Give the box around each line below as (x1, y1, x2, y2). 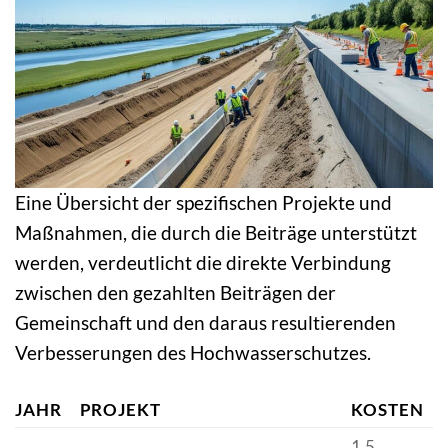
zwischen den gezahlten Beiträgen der (15, 280, 336, 304)
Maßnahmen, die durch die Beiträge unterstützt (15, 220, 417, 244)
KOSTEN (350, 398, 424, 420)
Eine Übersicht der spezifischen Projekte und (15, 190, 392, 214)
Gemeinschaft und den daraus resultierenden (15, 310, 396, 334)
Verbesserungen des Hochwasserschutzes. (15, 340, 371, 364)
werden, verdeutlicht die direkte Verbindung (15, 250, 391, 274)
